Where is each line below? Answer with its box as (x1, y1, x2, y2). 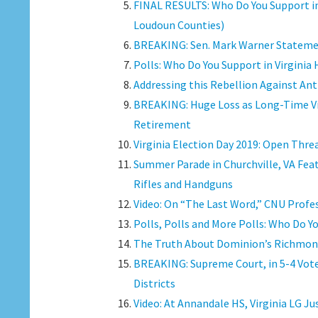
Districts (133, 276, 175, 290)
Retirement (133, 117, 191, 131)
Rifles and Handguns (133, 177, 233, 191)
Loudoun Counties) (133, 18, 224, 32)
